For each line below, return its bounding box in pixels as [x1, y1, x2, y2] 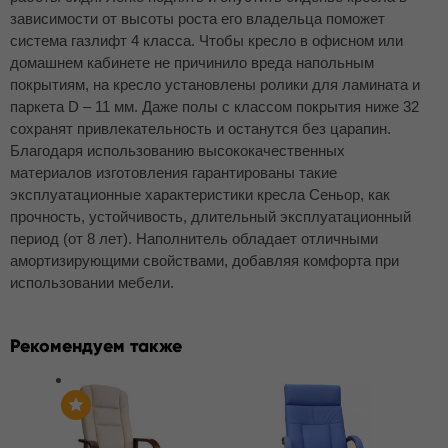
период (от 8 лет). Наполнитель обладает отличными [10, 230, 378, 247]
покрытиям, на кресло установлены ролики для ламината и [10, 76, 420, 93]
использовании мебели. [10, 274, 174, 291]
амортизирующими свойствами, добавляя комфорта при [10, 252, 399, 269]
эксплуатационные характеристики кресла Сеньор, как [10, 186, 390, 203]
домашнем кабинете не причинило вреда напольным [10, 54, 374, 71]
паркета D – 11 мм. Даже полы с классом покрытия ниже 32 [10, 98, 419, 115]
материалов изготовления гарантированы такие [10, 164, 337, 181]
